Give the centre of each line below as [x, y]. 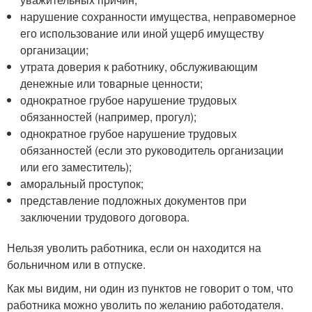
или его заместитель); [76, 167]
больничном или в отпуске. [76, 264]
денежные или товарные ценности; [112, 83]
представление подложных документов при [134, 200]
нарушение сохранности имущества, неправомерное [158, 16]
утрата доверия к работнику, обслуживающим [139, 67]
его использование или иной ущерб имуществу [142, 33]
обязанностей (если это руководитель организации [152, 150]
